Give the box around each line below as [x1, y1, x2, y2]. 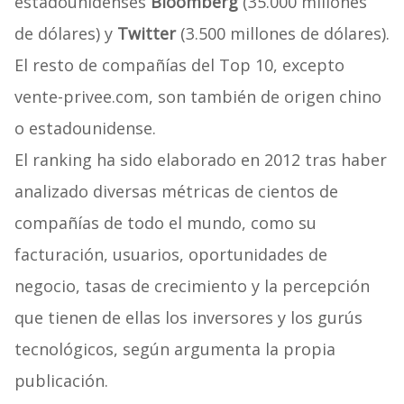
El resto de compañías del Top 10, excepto [14, 54, 344, 77]
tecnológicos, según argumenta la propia [14, 338, 335, 361]
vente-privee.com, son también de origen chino [14, 86, 381, 108]
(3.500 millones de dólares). [175, 23, 390, 45]
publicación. [14, 370, 108, 392]
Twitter [112, 23, 176, 45]
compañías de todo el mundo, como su [14, 212, 317, 234]
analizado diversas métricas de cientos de [14, 180, 338, 203]
